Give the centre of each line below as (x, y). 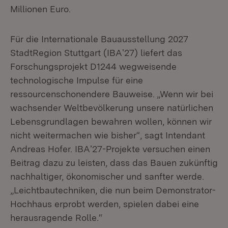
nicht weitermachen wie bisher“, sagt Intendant (108, 135)
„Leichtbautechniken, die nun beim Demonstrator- (113, 190)
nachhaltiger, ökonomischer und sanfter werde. (107, 176)
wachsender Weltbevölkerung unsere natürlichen (112, 108)
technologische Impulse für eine (77, 80)
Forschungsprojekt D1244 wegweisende (93, 66)
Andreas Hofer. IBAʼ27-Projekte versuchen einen (110, 149)
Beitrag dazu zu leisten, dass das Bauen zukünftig (114, 163)
